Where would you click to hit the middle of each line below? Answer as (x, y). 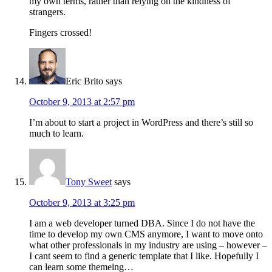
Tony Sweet (89, 182)
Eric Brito (84, 81)
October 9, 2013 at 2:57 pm (82, 102)
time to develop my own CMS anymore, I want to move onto (146, 234)
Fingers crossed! (60, 33)
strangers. (47, 12)
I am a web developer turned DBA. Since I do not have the (142, 223)
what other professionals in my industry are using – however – (148, 245)
